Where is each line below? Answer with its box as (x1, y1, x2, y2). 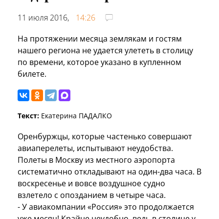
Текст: (18, 110, 39, 120)
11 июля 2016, (18, 12, 71, 23)
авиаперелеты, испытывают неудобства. (18, 142, 173, 153)
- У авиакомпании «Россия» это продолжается (18, 201, 194, 212)
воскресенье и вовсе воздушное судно (18, 177, 165, 189)
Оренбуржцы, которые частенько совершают (18, 131, 192, 142)
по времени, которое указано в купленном (18, 56, 181, 67)
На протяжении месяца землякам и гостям (18, 33, 182, 44)
